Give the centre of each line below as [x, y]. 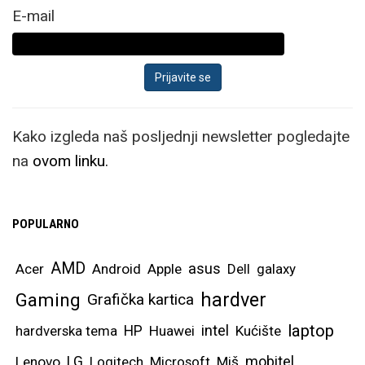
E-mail [33, 15]
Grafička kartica [141, 299]
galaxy [276, 268]
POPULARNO [46, 224]
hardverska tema [66, 330]
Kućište [258, 330]
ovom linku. [70, 161]
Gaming [48, 299]
